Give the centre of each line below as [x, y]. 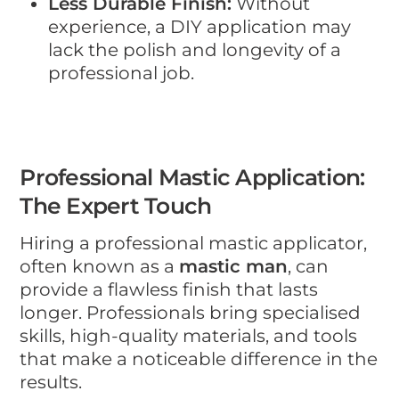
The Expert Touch [116, 206]
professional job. [122, 73]
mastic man [234, 266]
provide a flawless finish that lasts [169, 289]
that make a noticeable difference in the [199, 358]
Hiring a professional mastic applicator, [194, 243]
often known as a [100, 266]
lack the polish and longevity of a [195, 50]
